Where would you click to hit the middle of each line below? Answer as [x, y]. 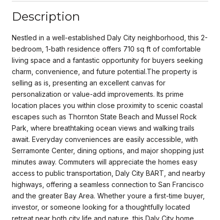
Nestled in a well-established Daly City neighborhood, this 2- [110, 37]
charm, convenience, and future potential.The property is [105, 71]
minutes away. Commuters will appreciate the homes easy [105, 162]
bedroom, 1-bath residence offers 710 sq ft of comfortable [106, 49]
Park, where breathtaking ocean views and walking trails [103, 128]
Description [46, 16]
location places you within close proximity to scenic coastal [107, 105]
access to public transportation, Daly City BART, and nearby [109, 173]
